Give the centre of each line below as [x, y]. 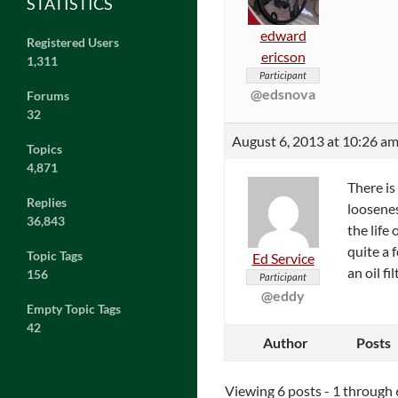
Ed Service [283, 258]
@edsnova [283, 93]
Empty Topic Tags [74, 309]
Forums [48, 96]
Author [285, 342]
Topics [44, 149]
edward [283, 35]
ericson [283, 56]
